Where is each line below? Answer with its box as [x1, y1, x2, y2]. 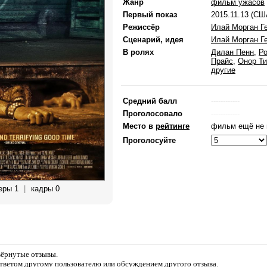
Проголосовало [123, 109, 182, 118]
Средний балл [123, 97, 177, 105]
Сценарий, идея [123, 35, 184, 44]
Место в [123, 122, 156, 131]
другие [211, 66, 235, 74]
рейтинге [156, 122, 190, 131]
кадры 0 [31, 184, 60, 194]
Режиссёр [123, 23, 160, 32]
